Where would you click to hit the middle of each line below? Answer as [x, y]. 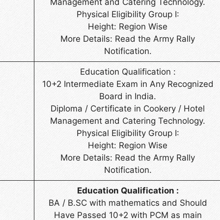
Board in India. [128, 96]
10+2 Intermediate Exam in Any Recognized [128, 84]
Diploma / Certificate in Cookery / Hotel [128, 108]
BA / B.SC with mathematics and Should [128, 203]
